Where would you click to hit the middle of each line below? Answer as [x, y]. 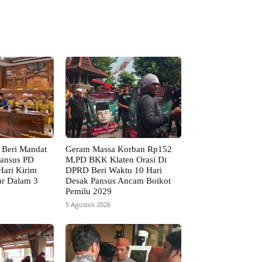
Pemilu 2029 [89, 191]
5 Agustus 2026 [88, 204]
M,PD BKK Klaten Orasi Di [116, 159]
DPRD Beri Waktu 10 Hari [114, 170]
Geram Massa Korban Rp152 [119, 149]
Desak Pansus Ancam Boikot [118, 180]
